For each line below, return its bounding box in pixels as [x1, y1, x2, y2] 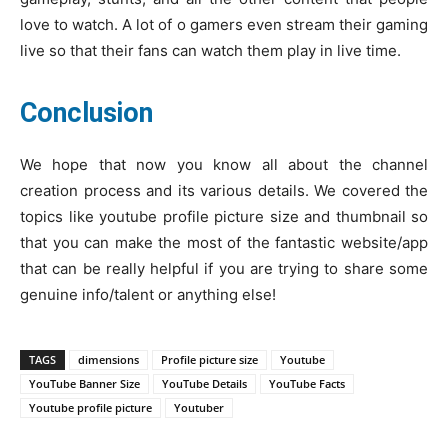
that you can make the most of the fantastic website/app [20, 232, 428, 252]
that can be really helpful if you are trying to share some [20, 258, 428, 278]
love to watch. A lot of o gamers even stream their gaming [20, 14, 428, 34]
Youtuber [174, 399, 224, 415]
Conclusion [20, 96, 160, 129]
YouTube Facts [269, 375, 345, 391]
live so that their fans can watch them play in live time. [20, 40, 405, 60]
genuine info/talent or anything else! [20, 284, 280, 304]
